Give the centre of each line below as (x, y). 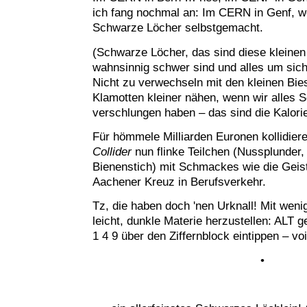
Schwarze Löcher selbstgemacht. (177, 28)
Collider (113, 152)
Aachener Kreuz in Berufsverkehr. (179, 182)
